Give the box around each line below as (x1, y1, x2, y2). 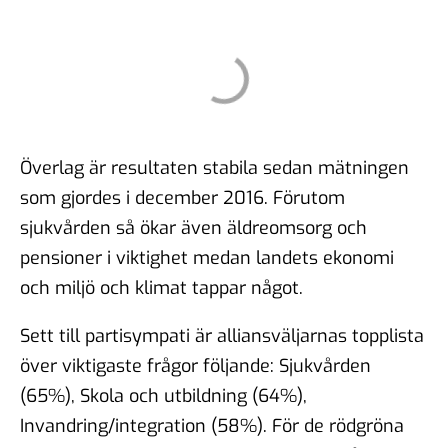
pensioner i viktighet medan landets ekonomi (20, 245, 394, 270)
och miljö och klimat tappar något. (20, 275, 303, 300)
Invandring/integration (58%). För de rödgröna (20, 413, 404, 438)
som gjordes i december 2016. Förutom (20, 185, 345, 210)
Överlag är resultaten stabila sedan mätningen (20, 155, 409, 180)
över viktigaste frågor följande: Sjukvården (20, 353, 371, 378)
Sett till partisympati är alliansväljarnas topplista (20, 323, 424, 348)
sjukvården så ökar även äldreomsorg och (20, 215, 367, 240)
